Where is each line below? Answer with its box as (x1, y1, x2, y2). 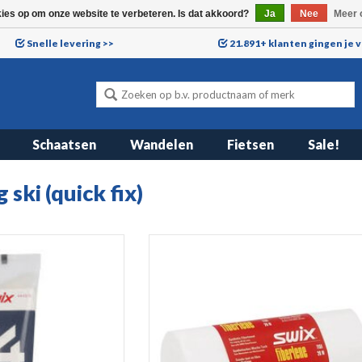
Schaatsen (32, 137, 96, 152)
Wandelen (130, 137, 193, 152)
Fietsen (227, 137, 274, 152)
